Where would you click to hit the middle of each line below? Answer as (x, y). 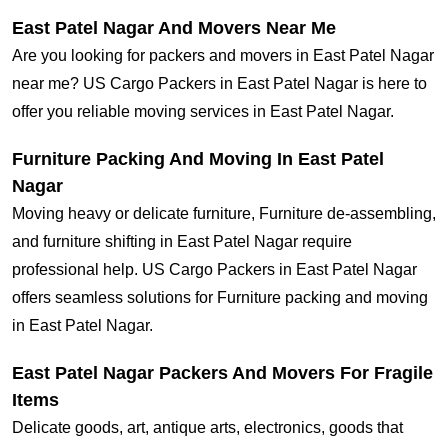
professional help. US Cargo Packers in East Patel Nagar (214, 270)
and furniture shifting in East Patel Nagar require (182, 242)
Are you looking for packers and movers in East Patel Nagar (223, 56)
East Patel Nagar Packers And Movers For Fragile (222, 373)
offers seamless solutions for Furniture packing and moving (220, 298)
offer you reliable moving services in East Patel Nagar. (203, 112)
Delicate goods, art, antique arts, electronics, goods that (207, 428)
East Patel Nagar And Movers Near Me (174, 28)
